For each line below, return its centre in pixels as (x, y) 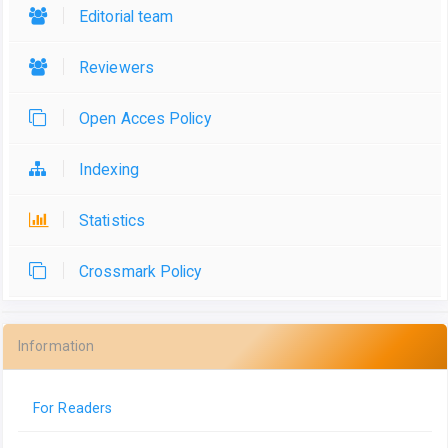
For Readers (73, 408)
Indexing (109, 170)
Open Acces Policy (145, 119)
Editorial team (126, 17)
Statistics (112, 221)
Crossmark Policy (140, 272)
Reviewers (116, 68)
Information (56, 346)
